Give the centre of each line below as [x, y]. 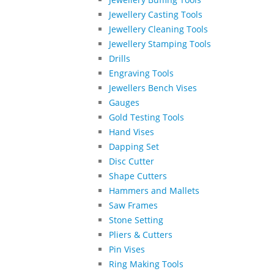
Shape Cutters [138, 176]
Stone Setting [136, 220]
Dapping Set [134, 146]
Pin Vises [127, 249]
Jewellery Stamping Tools [160, 43]
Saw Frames [133, 205]
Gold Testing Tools [146, 117]
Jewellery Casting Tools [156, 14]
